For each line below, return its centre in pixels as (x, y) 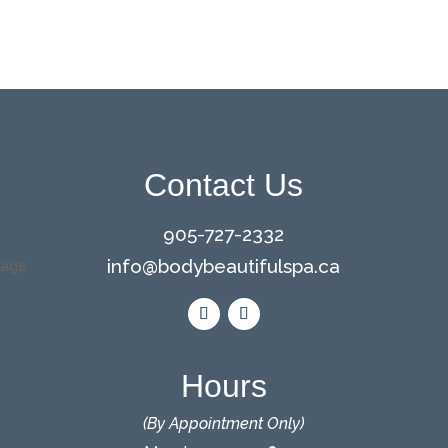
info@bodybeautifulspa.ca (224, 266)
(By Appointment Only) (224, 423)
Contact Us (224, 185)
